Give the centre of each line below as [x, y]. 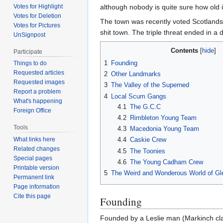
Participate [28, 52]
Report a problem [37, 92]
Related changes [37, 149]
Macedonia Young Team [164, 129]
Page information [37, 187]
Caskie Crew [148, 140]
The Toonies [147, 151]
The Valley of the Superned [150, 85]
